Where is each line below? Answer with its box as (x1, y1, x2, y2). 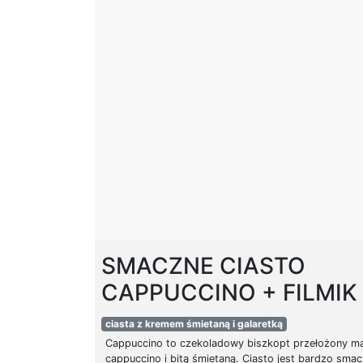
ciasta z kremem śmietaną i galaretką (105, 318, 283, 330)
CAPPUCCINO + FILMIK (101, 279, 357, 306)
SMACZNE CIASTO (101, 252, 305, 280)
